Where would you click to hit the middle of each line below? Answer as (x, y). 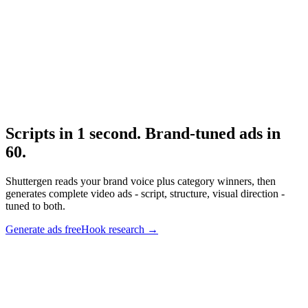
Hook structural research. (60, 91)
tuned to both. (35, 206)
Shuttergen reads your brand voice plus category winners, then (141, 181)
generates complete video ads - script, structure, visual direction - (145, 193)
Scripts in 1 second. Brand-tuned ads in (143, 134)
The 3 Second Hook (49, 67)
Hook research (113, 229)
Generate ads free (43, 229)
